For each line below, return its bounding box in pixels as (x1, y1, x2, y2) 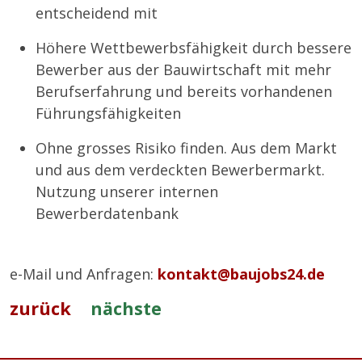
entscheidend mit (36, 3, 158, 23)
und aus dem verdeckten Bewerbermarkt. (36, 160, 325, 180)
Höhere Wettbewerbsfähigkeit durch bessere (36, 38, 351, 58)
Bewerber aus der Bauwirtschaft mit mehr (36, 60, 331, 80)
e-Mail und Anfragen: (10, 264, 158, 284)
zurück (10, 297, 71, 321)
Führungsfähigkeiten (36, 103, 181, 124)
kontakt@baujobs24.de (158, 264, 325, 284)
